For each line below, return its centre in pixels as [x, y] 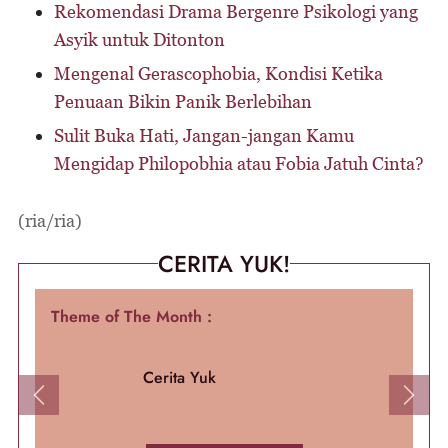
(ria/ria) [50, 220]
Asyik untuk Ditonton [139, 39]
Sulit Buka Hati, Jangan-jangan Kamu [204, 135]
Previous [65, 404]
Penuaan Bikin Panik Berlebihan [183, 101]
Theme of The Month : [131, 316]
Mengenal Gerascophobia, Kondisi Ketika [218, 73]
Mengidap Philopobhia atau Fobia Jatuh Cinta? [239, 163]
